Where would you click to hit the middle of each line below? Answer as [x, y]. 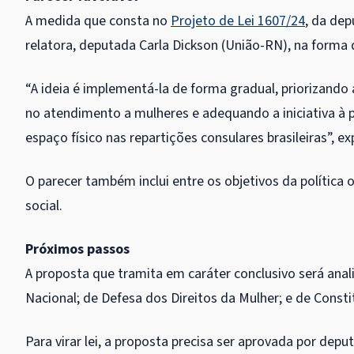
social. [44, 205]
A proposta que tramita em [107, 273]
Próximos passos [77, 249]
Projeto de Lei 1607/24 [238, 21]
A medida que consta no [98, 21]
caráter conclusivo [242, 273]
